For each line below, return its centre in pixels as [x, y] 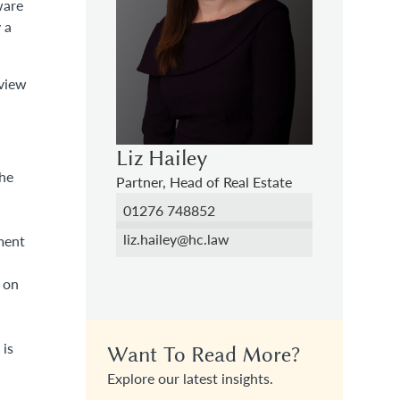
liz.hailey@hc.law [176, 238]
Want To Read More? [204, 354]
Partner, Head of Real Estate [204, 181]
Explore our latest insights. [190, 378]
